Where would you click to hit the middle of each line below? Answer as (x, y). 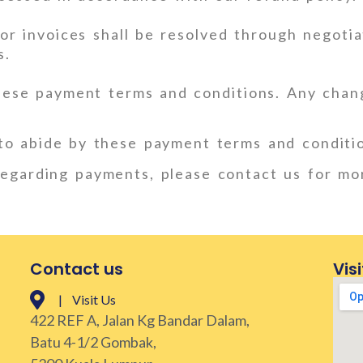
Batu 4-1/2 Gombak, (94, 342)
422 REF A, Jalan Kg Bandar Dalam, (140, 320)
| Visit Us (88, 300)
